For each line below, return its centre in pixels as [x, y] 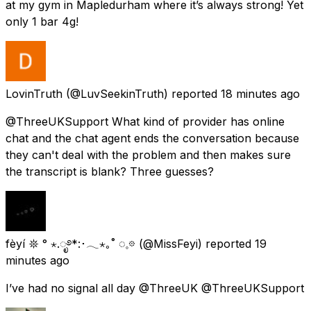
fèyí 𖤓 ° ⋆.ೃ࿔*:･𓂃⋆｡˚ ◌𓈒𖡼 [70, 243]
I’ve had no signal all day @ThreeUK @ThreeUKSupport [155, 288]
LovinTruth [34, 93]
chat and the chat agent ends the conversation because [152, 138]
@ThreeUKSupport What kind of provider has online [145, 121]
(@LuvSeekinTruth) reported [142, 93]
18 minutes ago [260, 93]
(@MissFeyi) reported [195, 243]
